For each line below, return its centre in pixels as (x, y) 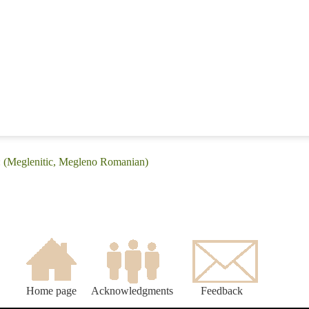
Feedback (222, 291)
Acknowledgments (132, 291)
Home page (51, 291)
